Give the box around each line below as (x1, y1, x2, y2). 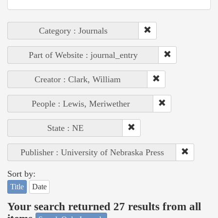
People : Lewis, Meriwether (31, 99, 130, 109)
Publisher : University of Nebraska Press (20, 147, 164, 158)
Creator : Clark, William (35, 74, 121, 85)
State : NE (47, 123, 84, 133)
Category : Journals (39, 26, 108, 36)
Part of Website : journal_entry (29, 50, 138, 60)
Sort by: (7, 169, 36, 179)
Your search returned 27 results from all (7, 200, 201, 213)
